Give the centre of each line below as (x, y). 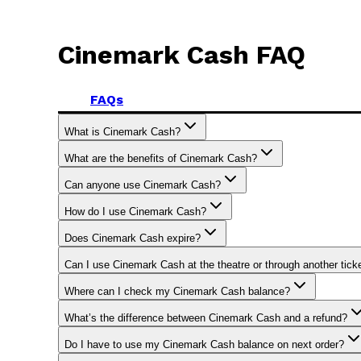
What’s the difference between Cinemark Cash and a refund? (206, 317)
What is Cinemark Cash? (122, 131)
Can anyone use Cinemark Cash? (143, 185)
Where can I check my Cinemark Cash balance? (177, 291)
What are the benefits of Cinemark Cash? (161, 158)
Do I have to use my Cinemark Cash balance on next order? (204, 344)
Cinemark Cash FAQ (182, 55)
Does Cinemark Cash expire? (133, 238)
